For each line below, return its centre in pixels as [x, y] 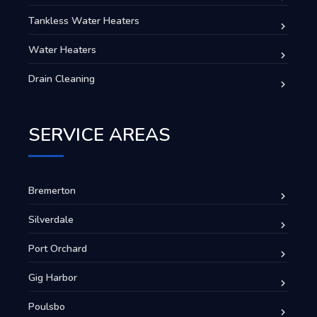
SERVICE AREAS [99, 134]
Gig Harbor [53, 277]
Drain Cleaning [62, 79]
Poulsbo [47, 306]
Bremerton [52, 190]
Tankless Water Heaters [84, 21]
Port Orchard [58, 248]
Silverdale [51, 219]
